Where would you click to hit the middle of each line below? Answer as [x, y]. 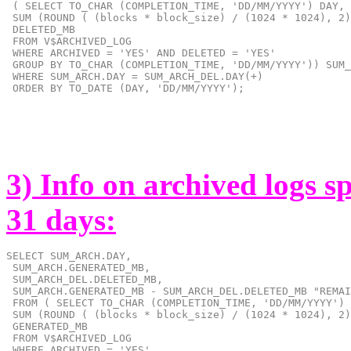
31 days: [61, 219]
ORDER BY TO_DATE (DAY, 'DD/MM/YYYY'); [125, 88]
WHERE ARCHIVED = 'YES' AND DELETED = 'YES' [141, 52]
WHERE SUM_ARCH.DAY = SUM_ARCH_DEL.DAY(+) [135, 76]
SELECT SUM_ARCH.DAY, [69, 255]
